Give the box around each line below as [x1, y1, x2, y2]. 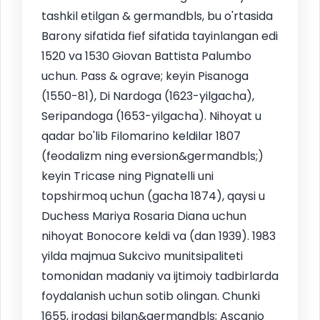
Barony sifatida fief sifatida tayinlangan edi [41, 28, 278, 45]
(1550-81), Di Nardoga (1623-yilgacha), [41, 88, 254, 105]
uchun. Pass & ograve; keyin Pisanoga [41, 68, 249, 85]
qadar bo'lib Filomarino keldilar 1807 [41, 128, 241, 145]
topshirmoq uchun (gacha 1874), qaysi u [41, 188, 265, 205]
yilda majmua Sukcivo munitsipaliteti [41, 248, 243, 265]
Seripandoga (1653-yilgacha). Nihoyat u [41, 108, 261, 125]
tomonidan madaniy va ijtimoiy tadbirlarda [41, 268, 279, 285]
